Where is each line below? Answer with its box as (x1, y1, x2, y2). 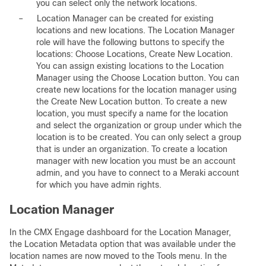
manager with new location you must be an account (36, 156, 236, 166)
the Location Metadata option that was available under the (9, 239, 236, 249)
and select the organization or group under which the (36, 121, 242, 130)
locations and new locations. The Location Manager (36, 26, 235, 35)
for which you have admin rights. (36, 180, 161, 189)
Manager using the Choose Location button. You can (36, 73, 239, 83)
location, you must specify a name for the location (36, 109, 228, 118)
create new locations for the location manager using (36, 85, 237, 94)
